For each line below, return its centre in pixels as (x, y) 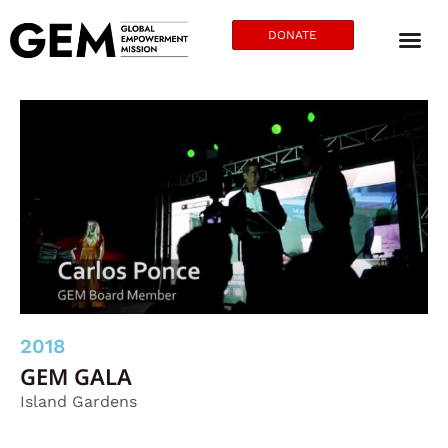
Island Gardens (78, 401)
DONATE (293, 34)
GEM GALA (76, 375)
